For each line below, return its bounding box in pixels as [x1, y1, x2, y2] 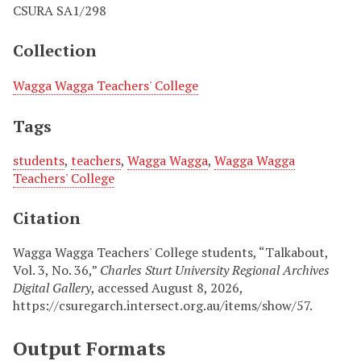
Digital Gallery [13, 279, 91, 297]
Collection [13, 39, 97, 61]
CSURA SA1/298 [13, 2, 106, 19]
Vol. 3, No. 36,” [13, 261, 100, 279]
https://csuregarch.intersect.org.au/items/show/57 [13, 297, 309, 314]
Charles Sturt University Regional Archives [100, 261, 330, 279]
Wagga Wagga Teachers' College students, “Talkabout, [13, 243, 328, 261]
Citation [13, 207, 81, 229]
